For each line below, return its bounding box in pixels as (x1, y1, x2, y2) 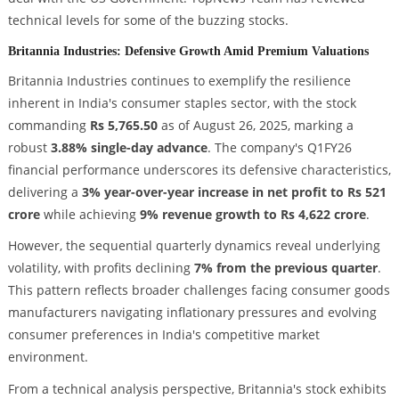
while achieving (39, 205, 140, 223)
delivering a (7, 183, 82, 200)
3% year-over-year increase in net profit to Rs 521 (81, 183, 387, 200)
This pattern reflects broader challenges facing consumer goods (7, 281, 390, 299)
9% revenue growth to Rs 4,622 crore (139, 205, 366, 223)
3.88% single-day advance (50, 138, 208, 156)
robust (7, 138, 51, 156)
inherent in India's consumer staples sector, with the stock (7, 94, 356, 111)
